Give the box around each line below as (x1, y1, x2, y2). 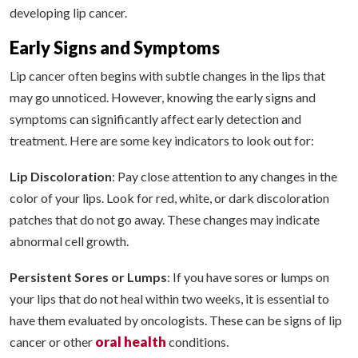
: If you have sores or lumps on (167, 269, 329, 285)
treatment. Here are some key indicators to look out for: (10, 133, 314, 149)
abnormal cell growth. (10, 233, 129, 249)
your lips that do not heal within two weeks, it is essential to (10, 291, 329, 307)
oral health (95, 333, 166, 351)
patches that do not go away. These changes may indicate (10, 212, 320, 228)
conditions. (166, 334, 229, 350)
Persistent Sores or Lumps (10, 269, 167, 285)
